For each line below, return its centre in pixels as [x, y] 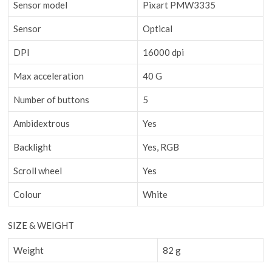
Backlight [33, 147]
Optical [158, 28]
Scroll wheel [38, 170]
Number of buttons [52, 99]
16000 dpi [164, 52]
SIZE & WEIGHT [41, 225]
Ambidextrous [42, 123]
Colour [28, 194]
